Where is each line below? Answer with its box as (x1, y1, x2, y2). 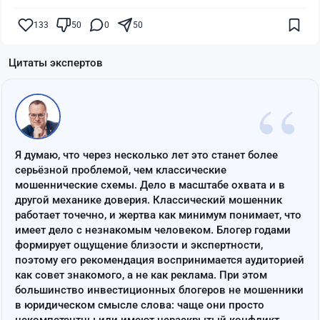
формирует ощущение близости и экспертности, (15, 239, 263, 252)
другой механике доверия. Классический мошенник (15, 194, 282, 207)
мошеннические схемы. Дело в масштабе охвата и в (15, 179, 285, 192)
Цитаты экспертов (9, 56, 103, 70)
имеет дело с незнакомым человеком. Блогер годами (15, 224, 291, 237)
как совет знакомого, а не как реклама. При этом (15, 269, 267, 282)
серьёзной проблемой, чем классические (15, 164, 226, 177)
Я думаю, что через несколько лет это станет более (15, 149, 278, 162)
